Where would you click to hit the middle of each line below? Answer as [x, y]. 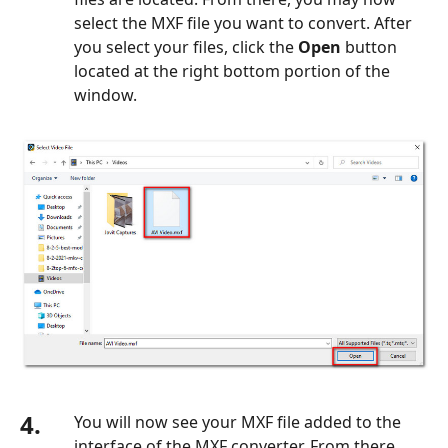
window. [105, 95]
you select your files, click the [186, 47]
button [369, 47]
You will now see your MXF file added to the [237, 421]
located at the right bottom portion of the [232, 71]
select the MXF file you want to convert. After [243, 23]
